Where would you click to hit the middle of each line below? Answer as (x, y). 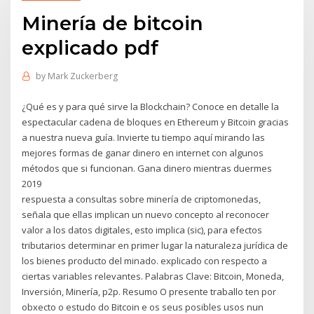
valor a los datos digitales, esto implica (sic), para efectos (142, 230)
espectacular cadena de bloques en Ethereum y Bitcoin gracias (156, 122)
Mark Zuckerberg (82, 76)
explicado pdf (90, 47)
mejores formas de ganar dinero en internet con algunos (143, 152)
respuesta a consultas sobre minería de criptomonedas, (142, 199)
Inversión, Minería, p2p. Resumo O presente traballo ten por (149, 291)
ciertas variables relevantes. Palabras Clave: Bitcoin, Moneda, (153, 276)
